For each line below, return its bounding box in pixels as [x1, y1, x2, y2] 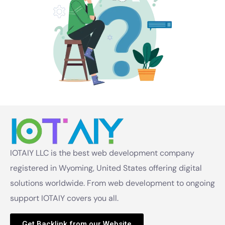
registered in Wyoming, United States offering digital [10, 162, 202, 173]
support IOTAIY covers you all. [10, 192, 121, 203]
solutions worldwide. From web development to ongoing [10, 177, 215, 188]
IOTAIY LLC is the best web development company [10, 147, 194, 158]
